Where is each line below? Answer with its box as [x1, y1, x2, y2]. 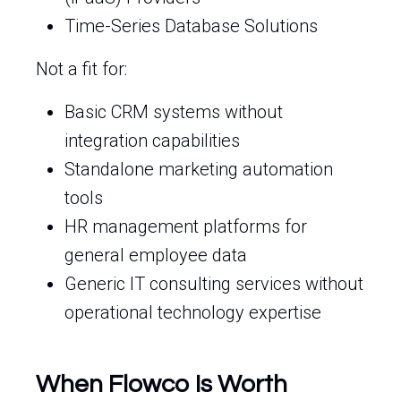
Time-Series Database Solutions [64, 15, 318, 37]
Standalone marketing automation [64, 158, 333, 180]
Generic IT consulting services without [64, 273, 363, 294]
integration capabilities [64, 130, 240, 151]
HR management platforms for [64, 216, 307, 237]
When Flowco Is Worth [36, 371, 287, 397]
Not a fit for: [36, 58, 127, 80]
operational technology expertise [64, 302, 321, 323]
